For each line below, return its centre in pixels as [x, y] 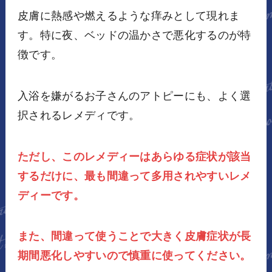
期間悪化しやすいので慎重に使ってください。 [134, 256]
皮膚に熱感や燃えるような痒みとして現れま [129, 15]
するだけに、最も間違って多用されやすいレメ [134, 176]
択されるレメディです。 [79, 115]
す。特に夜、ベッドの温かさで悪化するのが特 [134, 35]
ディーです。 [51, 195]
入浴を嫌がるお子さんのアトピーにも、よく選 [134, 96]
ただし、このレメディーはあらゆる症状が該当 [134, 156]
